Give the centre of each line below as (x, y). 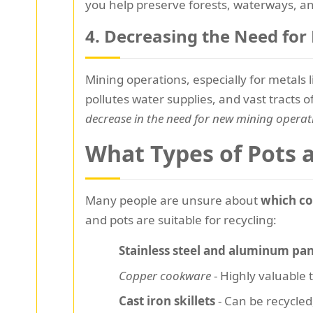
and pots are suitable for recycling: (181, 220)
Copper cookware (165, 276)
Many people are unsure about (173, 201)
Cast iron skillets (167, 301)
